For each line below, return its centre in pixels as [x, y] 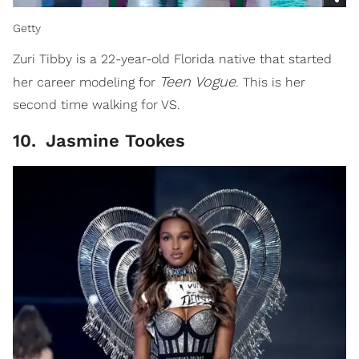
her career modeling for [86, 83]
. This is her [270, 83]
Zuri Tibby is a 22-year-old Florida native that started [172, 59]
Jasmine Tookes [113, 141]
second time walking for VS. [97, 105]
